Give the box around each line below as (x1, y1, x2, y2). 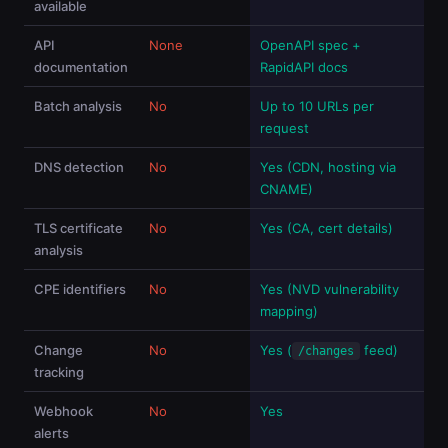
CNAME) (260, 181, 313, 197)
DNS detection (34, 159, 124, 175)
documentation (34, 59, 128, 75)
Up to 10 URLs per (260, 98, 374, 114)
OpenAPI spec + (260, 37, 361, 53)
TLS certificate (34, 220, 123, 236)
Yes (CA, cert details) (260, 220, 393, 236)
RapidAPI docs (260, 59, 348, 75)
